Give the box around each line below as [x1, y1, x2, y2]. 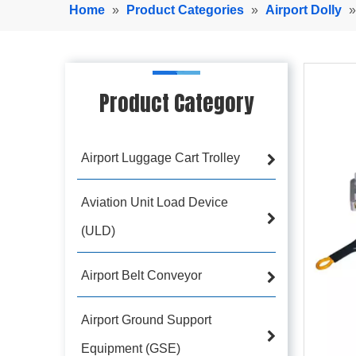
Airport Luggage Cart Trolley [81, 150, 240, 164]
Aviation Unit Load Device [81, 195, 228, 209]
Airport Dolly [265, 2, 342, 17]
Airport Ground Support [81, 312, 211, 327]
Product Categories [126, 2, 244, 17]
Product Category [99, 86, 253, 119]
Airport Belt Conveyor [81, 268, 202, 282]
